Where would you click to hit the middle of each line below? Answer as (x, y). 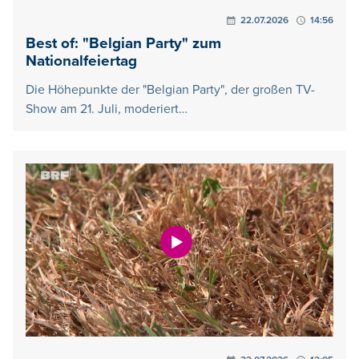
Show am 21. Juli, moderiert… (107, 109)
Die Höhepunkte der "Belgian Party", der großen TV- (170, 89)
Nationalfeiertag (81, 61)
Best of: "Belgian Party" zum (123, 43)
